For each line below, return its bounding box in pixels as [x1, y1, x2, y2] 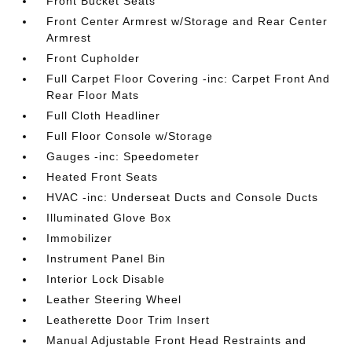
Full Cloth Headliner [46, 109, 161, 122]
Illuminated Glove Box [46, 211, 172, 224]
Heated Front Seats [46, 170, 159, 183]
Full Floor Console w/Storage [46, 130, 214, 142]
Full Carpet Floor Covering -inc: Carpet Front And [46, 72, 331, 85]
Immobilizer [46, 232, 113, 244]
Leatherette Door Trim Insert [46, 313, 211, 326]
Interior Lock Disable [46, 273, 166, 285]
